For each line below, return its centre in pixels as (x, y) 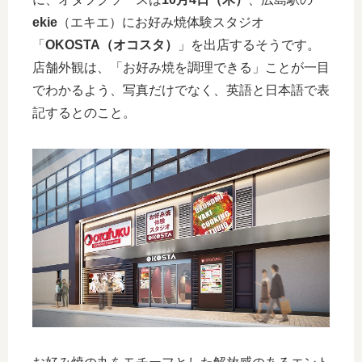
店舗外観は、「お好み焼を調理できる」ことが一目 (181, 67)
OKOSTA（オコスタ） (112, 45)
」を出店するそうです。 (249, 45)
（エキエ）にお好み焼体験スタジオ (161, 22)
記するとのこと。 (84, 113)
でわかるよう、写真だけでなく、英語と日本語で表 (181, 90)
